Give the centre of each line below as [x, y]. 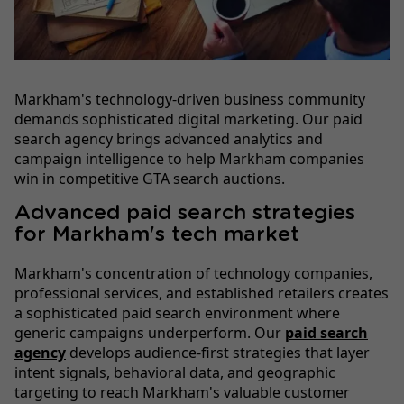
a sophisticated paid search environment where [177, 313]
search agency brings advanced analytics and [169, 139]
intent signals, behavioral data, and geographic [175, 373]
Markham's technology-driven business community [190, 100]
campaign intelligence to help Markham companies [189, 159]
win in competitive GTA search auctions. [150, 179]
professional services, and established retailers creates [202, 294]
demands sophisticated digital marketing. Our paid [188, 119]
